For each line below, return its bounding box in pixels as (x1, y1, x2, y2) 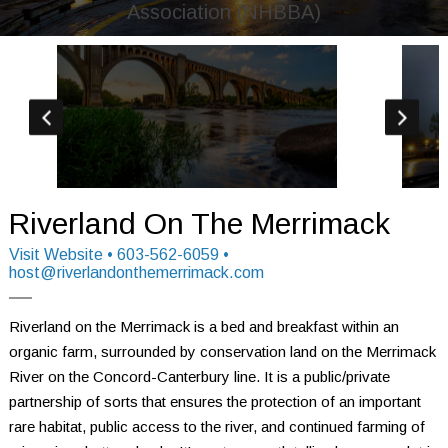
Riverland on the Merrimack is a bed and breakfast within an (8, 317, 399, 335)
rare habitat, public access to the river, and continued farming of (8, 417, 425, 435)
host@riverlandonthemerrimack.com (8, 263, 264, 281)
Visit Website (8, 245, 103, 263)
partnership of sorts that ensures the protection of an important (8, 392, 421, 410)
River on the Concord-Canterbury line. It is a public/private (8, 367, 390, 385)
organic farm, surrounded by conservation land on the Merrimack (8, 342, 436, 360)
